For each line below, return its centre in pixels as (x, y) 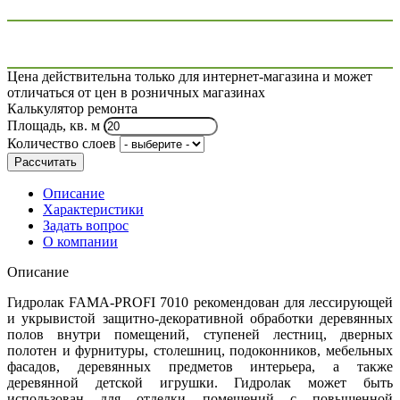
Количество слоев (62, 144)
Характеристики (93, 210)
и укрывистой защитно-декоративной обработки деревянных (200, 319)
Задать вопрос (86, 226)
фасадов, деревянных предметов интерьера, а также (200, 367)
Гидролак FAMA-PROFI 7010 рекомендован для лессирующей (200, 303)
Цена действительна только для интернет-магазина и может (190, 77)
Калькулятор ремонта (72, 109)
